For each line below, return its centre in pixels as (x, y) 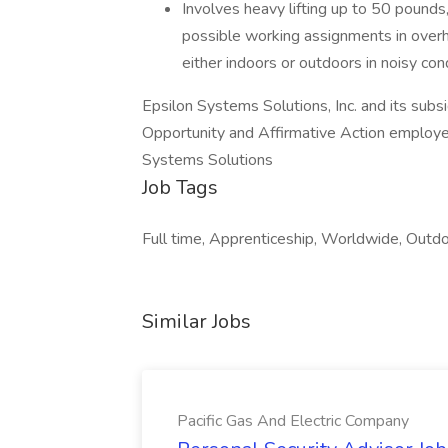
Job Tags (180, 187)
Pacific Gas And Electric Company (293, 421)
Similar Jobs (196, 321)
